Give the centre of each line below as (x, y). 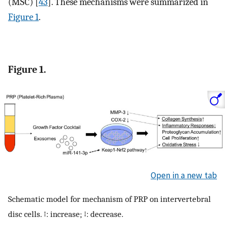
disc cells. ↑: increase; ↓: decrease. (66, 214)
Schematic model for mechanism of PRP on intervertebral (109, 199)
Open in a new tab (184, 175)
